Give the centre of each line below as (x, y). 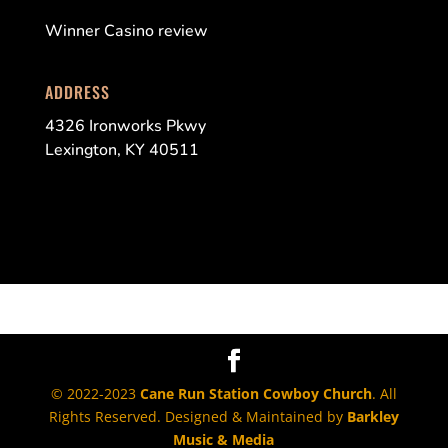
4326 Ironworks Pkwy (125, 126)
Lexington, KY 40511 (121, 150)
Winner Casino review (126, 30)
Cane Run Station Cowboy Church (255, 393)
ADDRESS (77, 92)
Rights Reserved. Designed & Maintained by (197, 416)
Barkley (372, 416)
